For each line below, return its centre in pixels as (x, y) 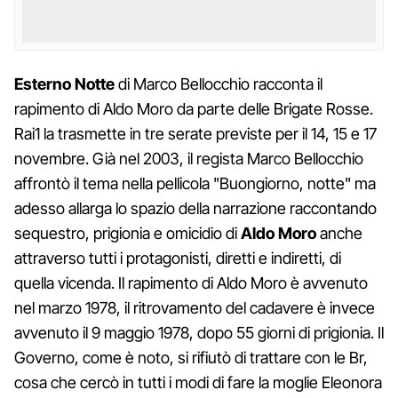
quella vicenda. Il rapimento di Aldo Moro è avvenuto (191, 283)
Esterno (43, 84)
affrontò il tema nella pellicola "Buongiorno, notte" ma (195, 183)
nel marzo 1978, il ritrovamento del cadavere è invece (195, 307)
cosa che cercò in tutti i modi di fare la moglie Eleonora (198, 382)
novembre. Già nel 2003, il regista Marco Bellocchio (189, 158)
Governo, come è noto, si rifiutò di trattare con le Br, (191, 357)
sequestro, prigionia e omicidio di (127, 233)
